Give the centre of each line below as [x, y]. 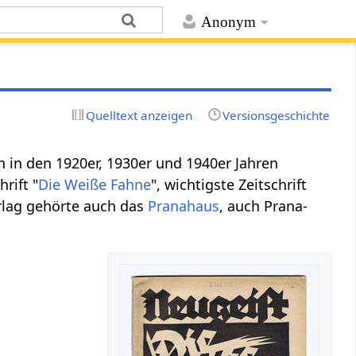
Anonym [228, 22]
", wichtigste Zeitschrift [229, 184]
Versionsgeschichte [276, 115]
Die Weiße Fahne [95, 184]
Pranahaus [184, 205]
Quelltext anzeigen [139, 115]
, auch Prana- [264, 205]
